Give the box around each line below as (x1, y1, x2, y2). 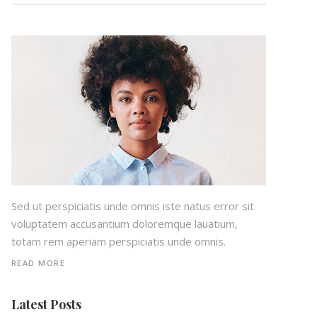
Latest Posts (11, 296, 81, 313)
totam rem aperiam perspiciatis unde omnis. (11, 234, 226, 249)
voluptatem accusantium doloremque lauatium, (11, 217, 238, 231)
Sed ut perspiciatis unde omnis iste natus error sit (11, 199, 254, 214)
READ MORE (11, 258, 66, 269)
